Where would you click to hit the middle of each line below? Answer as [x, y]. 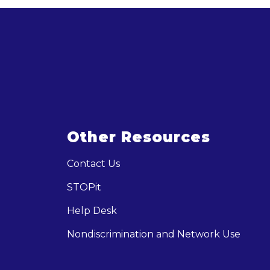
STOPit [84, 187]
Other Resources [139, 137]
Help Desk [92, 211]
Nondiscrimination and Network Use [154, 234]
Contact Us [93, 164]
